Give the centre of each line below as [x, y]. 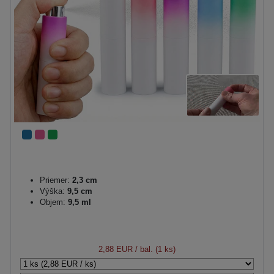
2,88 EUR [116, 249]
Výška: [52, 191]
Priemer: [55, 180]
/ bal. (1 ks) [154, 249]
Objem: [53, 202]
